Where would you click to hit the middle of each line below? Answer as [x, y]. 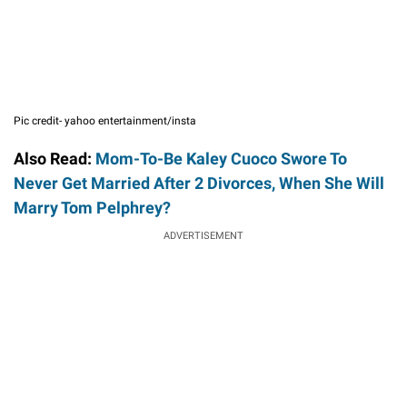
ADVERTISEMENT [203, 236]
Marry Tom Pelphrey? [92, 208]
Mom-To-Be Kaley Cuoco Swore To [221, 159]
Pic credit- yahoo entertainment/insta [105, 121]
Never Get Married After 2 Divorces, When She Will [199, 184]
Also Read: [55, 159]
